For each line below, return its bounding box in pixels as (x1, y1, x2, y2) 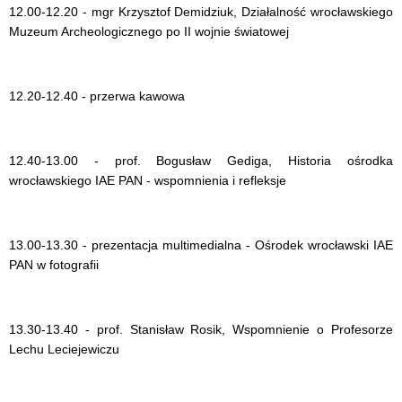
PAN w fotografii (9, 258, 99, 272)
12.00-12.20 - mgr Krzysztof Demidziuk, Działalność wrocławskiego (9, 4, 393, 19)
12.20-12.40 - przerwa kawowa (9, 89, 185, 103)
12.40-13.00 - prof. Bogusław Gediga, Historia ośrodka (9, 153, 393, 168)
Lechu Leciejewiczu (9, 342, 119, 356)
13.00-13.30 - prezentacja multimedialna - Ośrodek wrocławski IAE (9, 238, 393, 252)
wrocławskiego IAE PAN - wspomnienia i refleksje (9, 173, 286, 188)
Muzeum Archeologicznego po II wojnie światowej (9, 24, 289, 39)
